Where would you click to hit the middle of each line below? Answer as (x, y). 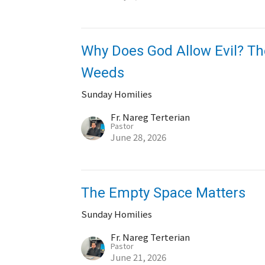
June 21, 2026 (139, 257)
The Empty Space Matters (164, 193)
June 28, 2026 (139, 137)
